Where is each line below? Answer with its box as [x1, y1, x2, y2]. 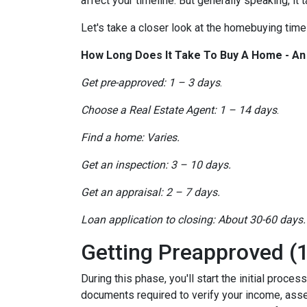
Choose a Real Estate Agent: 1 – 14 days [81, 103, 277, 116]
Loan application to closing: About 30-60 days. [81, 213, 306, 226]
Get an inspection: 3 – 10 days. [81, 158, 231, 171]
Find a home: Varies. [81, 131, 180, 144]
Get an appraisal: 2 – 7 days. [81, 186, 220, 199]
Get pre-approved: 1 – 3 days [81, 76, 220, 89]
